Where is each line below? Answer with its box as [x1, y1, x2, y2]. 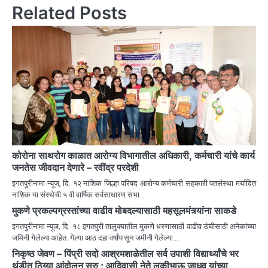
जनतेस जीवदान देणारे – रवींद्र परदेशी [12, 162, 139, 174]
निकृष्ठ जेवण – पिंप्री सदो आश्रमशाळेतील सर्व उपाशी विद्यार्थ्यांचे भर [12, 248, 239, 260]
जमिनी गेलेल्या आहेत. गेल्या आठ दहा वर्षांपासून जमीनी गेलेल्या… [12, 232, 178, 244]
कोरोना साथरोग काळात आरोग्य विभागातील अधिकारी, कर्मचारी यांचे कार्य [12, 150, 255, 162]
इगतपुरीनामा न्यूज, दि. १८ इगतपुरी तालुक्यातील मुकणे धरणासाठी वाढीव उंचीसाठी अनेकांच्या [12, 221, 256, 233]
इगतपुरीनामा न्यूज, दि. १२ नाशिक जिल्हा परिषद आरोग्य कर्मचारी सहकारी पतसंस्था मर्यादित [12, 178, 256, 190]
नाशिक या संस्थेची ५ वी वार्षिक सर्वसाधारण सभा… [12, 189, 145, 201]
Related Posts [12, 2, 127, 24]
